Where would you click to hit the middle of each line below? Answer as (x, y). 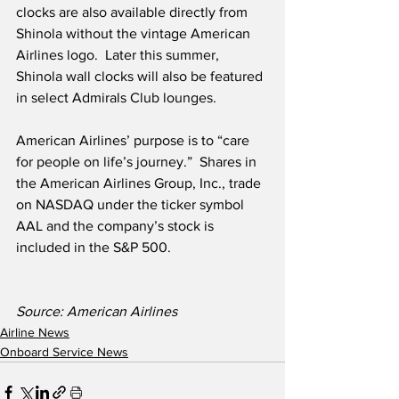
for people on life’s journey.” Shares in (138, 162)
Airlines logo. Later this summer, (119, 55)
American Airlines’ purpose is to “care (134, 141)
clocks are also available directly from (134, 12)
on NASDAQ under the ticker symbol (132, 205)
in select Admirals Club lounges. (116, 98)
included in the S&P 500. (95, 248)
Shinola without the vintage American (135, 34)
